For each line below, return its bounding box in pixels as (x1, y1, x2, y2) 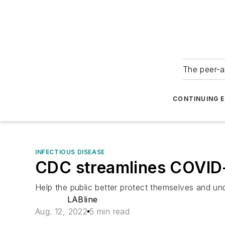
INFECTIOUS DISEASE (35, 148, 105, 156)
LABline (67, 194, 98, 204)
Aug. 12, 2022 (35, 206, 88, 216)
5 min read (89, 206, 130, 216)
